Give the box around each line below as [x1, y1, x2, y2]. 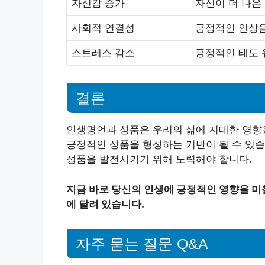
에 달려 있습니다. [66, 198, 144, 210]
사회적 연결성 [72, 22, 135, 34]
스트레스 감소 [72, 47, 135, 59]
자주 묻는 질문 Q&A [76, 235, 208, 253]
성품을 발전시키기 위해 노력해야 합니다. [66, 153, 252, 165]
